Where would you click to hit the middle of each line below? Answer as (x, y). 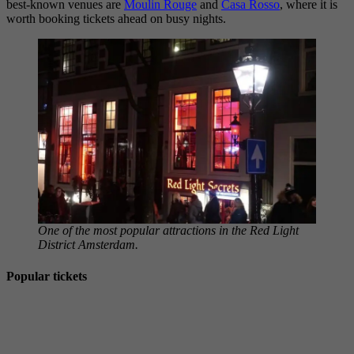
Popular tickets (47, 276)
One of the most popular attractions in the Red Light (168, 231)
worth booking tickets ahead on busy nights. (116, 18)
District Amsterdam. (88, 245)
